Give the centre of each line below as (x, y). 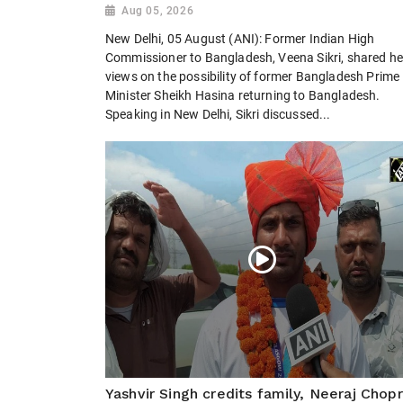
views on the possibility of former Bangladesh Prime (253, 76)
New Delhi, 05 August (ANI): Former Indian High (240, 39)
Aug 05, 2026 (158, 11)
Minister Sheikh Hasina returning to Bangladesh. (243, 95)
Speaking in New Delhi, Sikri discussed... (218, 114)
